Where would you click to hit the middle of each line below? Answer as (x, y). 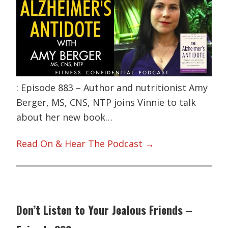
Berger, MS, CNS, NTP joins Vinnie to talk (106, 103)
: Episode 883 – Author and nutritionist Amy (112, 88)
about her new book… (65, 117)
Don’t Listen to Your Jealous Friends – (105, 209)
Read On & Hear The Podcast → (85, 143)
